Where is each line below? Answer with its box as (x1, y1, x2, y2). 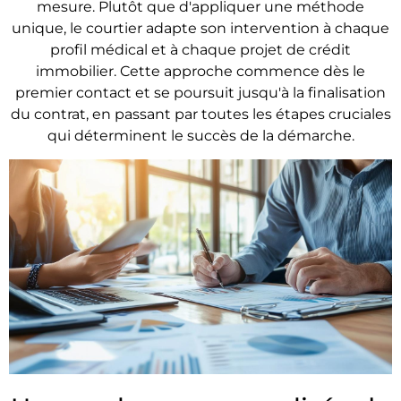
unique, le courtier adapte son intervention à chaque (12, 19, 389, 37)
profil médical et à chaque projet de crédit (50, 40, 351, 58)
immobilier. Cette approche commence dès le (36, 62, 365, 80)
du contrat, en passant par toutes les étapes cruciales (10, 105, 391, 123)
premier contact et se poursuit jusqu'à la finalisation (15, 83, 386, 101)
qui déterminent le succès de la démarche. (47, 126, 354, 144)
